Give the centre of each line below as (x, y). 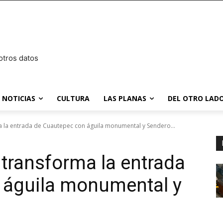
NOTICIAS (19, 98)
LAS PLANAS (125, 98)
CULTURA (73, 98)
